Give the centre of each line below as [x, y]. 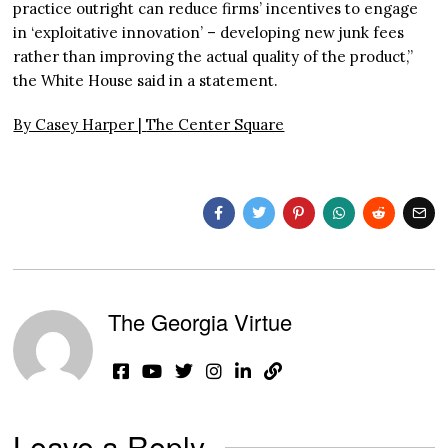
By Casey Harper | [80, 125]
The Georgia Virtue [200, 322]
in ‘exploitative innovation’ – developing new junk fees [209, 33]
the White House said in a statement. [146, 81]
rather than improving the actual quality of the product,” [213, 57]
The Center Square [215, 125]
